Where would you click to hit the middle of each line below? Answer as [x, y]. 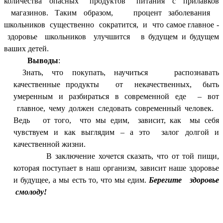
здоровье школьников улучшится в [76, 36]
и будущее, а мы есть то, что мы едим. [81, 180]
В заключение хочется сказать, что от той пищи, [116, 156]
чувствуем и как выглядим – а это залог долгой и [116, 132]
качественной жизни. [49, 144]
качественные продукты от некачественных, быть [116, 84]
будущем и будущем [184, 36]
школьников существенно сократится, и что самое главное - [111, 24]
